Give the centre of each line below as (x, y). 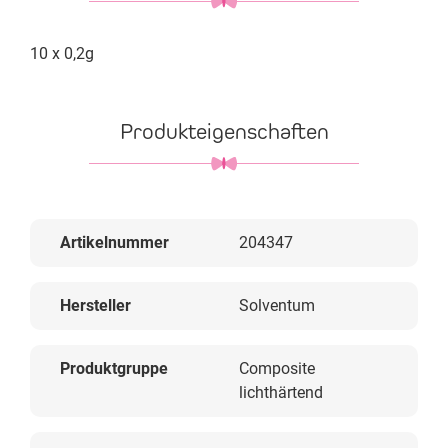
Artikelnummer (114, 242)
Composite (277, 368)
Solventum (277, 305)
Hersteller (95, 305)
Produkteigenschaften (224, 131)
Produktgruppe (114, 368)
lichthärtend (281, 392)
